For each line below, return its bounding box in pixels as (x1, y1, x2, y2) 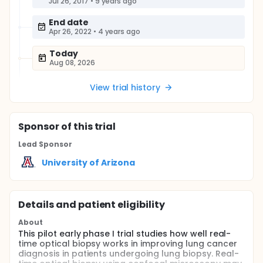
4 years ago (97, 26, 141, 36)
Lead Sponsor (18, 139, 72, 149)
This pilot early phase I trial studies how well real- (18, 228, 231, 240)
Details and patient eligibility (18, 198, 166, 211)
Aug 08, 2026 (49, 58, 95, 68)
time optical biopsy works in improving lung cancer (18, 238, 237, 249)
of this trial (59, 120, 116, 133)
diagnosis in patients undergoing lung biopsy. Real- (18, 248, 239, 259)
